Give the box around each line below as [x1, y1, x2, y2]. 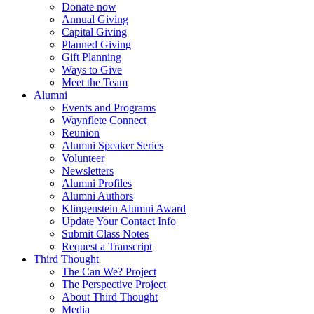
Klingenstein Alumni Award [62, 203, 186, 215]
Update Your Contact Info [62, 215, 176, 228]
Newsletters [62, 165, 114, 177]
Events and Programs [62, 102, 156, 114]
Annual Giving [62, 13, 128, 26]
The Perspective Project [62, 278, 166, 291]
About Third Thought [62, 291, 158, 303]
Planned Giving [62, 39, 131, 51]
